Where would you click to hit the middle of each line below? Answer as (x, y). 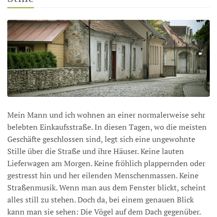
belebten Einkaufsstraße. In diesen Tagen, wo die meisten (107, 127)
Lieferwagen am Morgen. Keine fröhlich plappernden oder (106, 163)
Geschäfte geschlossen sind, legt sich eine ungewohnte (101, 139)
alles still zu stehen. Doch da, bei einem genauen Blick (101, 200)
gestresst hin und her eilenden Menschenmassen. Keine (103, 176)
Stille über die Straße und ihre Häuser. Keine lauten (96, 151)
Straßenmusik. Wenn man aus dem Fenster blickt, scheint (107, 188)
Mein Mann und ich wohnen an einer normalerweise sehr (106, 115)
